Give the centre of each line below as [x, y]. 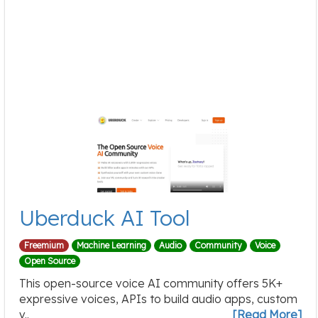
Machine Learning [111, 246]
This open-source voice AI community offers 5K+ [151, 283]
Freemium [44, 246]
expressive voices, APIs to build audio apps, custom [158, 298]
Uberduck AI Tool [105, 218]
